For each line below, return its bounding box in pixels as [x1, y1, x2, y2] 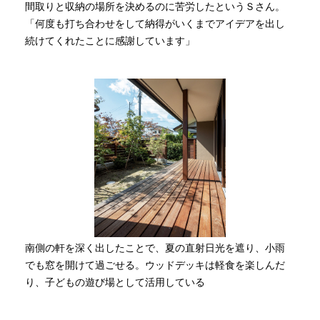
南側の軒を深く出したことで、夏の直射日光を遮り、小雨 [25, 242, 286, 254]
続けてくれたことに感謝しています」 [25, 35, 196, 46]
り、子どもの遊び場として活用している [25, 276, 206, 288]
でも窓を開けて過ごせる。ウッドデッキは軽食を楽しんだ [25, 259, 286, 271]
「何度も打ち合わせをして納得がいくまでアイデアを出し [25, 18, 286, 29]
